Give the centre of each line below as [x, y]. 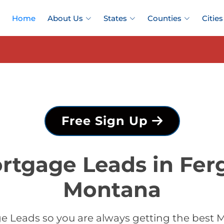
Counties [164, 18]
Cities [212, 18]
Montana [112, 189]
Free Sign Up [106, 121]
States [115, 18]
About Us [65, 18]
